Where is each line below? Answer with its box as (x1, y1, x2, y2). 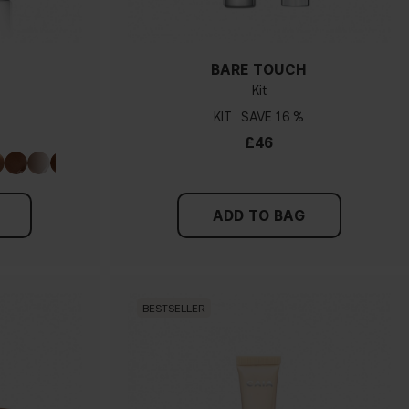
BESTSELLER (142, 300, 205, 315)
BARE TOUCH (211, 61, 308, 79)
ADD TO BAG (213, 207, 306, 225)
